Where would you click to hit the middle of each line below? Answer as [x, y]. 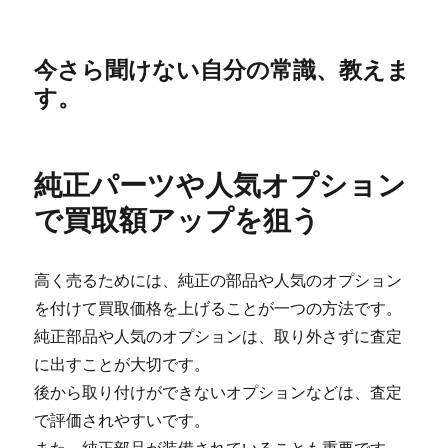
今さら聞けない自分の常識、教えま [222, 70]
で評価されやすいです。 [122, 420]
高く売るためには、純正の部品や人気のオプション [218, 280]
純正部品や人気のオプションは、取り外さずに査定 [218, 336]
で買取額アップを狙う [177, 220]
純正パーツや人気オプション [220, 185]
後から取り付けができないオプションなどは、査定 [218, 392]
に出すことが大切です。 [122, 364]
